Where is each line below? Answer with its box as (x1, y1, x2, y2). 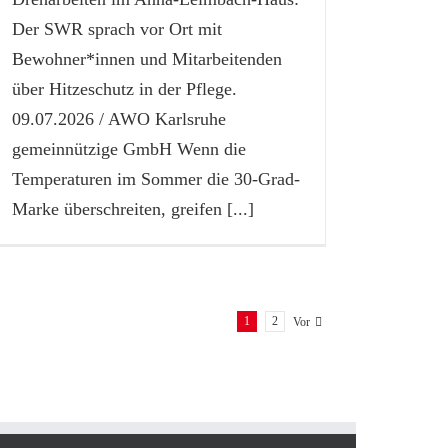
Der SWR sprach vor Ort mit (12, 18, 223, 39)
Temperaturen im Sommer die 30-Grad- (12, 168, 301, 189)
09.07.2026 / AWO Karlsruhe (12, 108, 227, 129)
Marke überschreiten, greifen (12, 198, 223, 219)
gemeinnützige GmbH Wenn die (12, 138, 247, 159)
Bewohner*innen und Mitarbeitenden (12, 48, 283, 69)
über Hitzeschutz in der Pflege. (12, 78, 238, 99)
